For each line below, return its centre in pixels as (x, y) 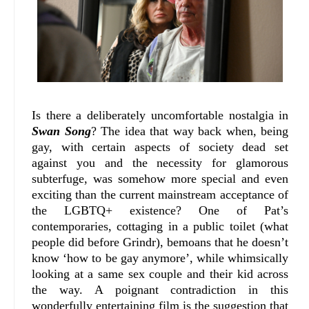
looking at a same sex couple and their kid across (160, 273)
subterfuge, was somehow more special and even (160, 178)
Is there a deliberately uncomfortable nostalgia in (160, 115)
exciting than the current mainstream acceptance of (160, 194)
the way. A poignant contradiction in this (160, 289)
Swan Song (61, 131)
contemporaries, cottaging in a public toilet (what (160, 226)
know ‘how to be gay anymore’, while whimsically (160, 258)
